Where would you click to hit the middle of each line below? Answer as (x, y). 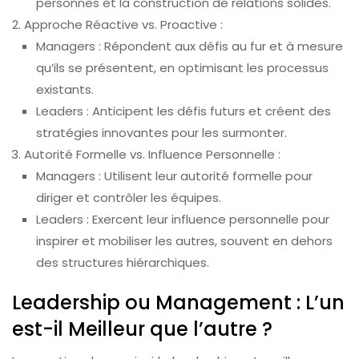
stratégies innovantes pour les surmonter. (161, 133)
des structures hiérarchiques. (123, 263)
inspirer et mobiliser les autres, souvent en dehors (184, 241)
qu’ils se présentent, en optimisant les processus (182, 68)
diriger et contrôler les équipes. (129, 198)
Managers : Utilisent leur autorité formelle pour (174, 176)
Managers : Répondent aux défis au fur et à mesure (190, 46)
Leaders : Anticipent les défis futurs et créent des (184, 111)
